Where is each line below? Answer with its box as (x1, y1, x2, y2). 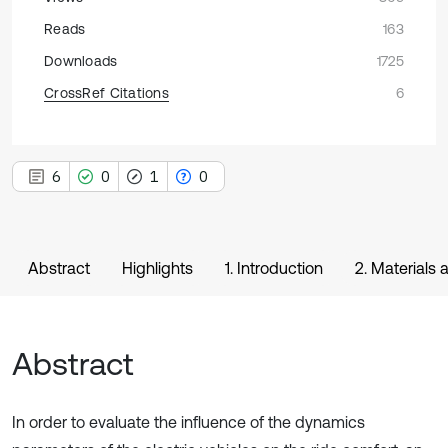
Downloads (44, 53, 118, 69)
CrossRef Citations (44, 85, 170, 101)
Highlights (122, 259, 193, 277)
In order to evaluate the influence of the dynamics (12, 413, 365, 431)
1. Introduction (225, 259, 323, 277)
